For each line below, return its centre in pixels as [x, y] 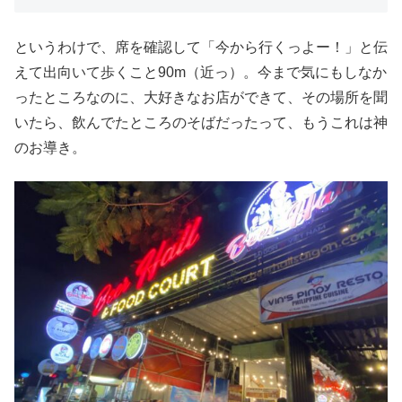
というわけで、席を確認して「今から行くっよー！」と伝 [201, 48]
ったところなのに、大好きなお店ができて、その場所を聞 [201, 98]
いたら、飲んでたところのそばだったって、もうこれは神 [201, 123]
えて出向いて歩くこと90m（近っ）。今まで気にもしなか [201, 73]
